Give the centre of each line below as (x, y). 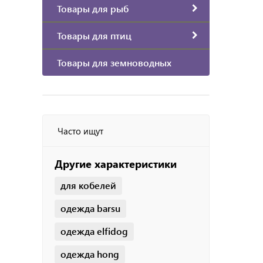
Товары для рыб (93, 8)
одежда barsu (90, 208)
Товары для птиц (94, 35)
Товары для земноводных (114, 62)
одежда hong (90, 254)
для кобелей (88, 185)
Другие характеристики (116, 163)
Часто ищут (80, 131)
